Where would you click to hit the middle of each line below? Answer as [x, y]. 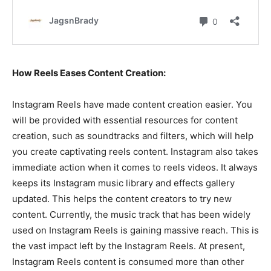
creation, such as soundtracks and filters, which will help [133, 136]
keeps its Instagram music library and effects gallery [123, 183]
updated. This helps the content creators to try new [122, 199]
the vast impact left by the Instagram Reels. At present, [129, 246]
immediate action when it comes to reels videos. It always [135, 167]
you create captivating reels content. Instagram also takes [135, 152]
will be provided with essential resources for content [125, 120]
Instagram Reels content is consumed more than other [128, 262]
